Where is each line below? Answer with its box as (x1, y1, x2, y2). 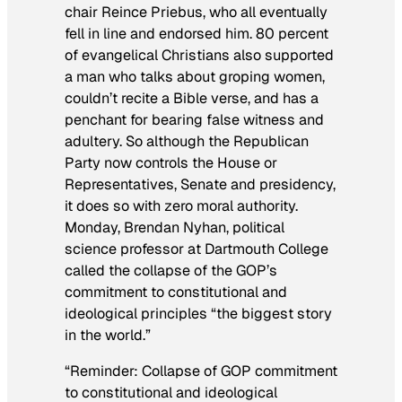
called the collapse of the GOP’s (65, 261, 277, 281)
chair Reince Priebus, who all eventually (65, 3, 328, 22)
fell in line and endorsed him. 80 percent (65, 24, 328, 44)
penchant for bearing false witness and (65, 110, 324, 130)
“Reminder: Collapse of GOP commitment (65, 362, 337, 381)
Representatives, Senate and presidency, (65, 175, 336, 195)
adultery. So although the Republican (65, 132, 309, 152)
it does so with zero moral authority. (65, 197, 298, 216)
